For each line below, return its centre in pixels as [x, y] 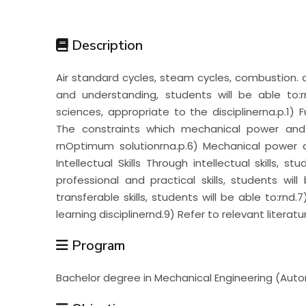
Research [68, 62]
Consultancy [84, 158]
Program [97, 245]
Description [106, 45]
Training [62, 110]
